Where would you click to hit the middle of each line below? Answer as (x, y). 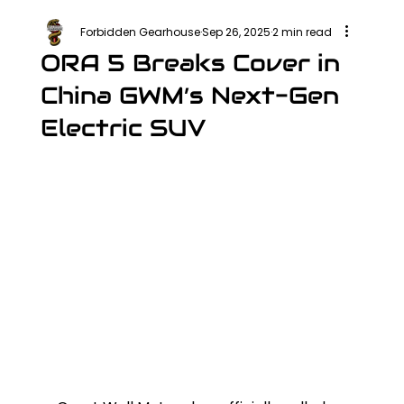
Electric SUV (123, 128)
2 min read (302, 32)
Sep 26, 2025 (236, 32)
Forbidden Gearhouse (140, 32)
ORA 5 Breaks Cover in (190, 63)
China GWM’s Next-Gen (189, 95)
